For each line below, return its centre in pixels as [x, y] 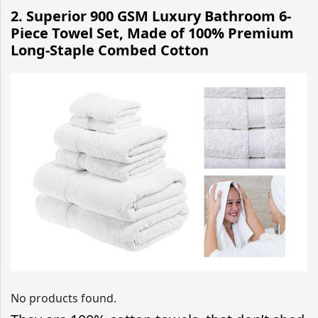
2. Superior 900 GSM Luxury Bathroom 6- [151, 16]
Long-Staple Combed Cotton [110, 50]
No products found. [64, 298]
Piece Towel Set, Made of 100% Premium [152, 33]
